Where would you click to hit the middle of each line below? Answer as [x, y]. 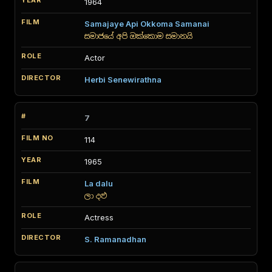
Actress [99, 217]
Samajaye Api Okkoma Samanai [147, 24]
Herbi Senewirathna [123, 80]
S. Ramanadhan [115, 239]
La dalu [99, 183]
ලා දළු [96, 196]
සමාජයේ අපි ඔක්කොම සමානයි [138, 36]
